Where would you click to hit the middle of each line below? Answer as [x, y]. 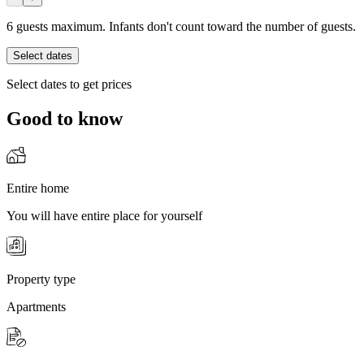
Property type [41, 279]
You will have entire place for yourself [104, 216]
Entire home [38, 188]
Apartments [36, 307]
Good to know [65, 118]
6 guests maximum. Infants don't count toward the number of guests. [181, 26]
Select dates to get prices [69, 84]
